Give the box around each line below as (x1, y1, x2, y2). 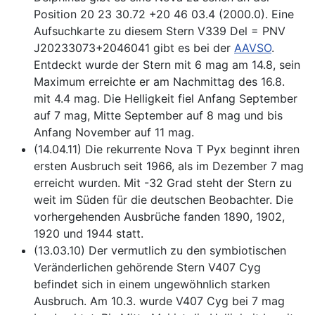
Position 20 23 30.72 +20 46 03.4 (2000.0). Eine (34, 7, 294, 22)
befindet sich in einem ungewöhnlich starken (34, 277, 270, 292)
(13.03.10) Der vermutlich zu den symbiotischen (34, 243, 286, 258)
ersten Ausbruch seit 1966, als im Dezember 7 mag (34, 159, 304, 174)
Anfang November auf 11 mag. (34, 125, 194, 140)
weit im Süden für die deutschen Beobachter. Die (34, 193, 293, 207)
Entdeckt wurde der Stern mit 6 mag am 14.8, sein (34, 58, 300, 72)
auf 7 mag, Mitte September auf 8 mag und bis (34, 108, 283, 123)
